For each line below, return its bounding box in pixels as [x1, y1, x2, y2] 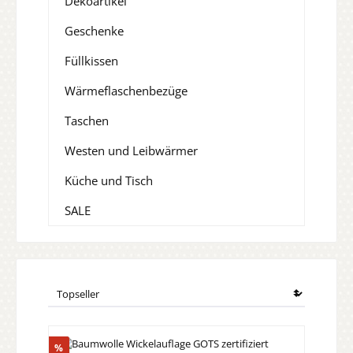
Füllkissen [65, 53, 118, 69]
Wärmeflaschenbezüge [65, 83, 188, 99]
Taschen [65, 113, 109, 129]
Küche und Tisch [65, 173, 153, 189]
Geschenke [65, 23, 124, 39]
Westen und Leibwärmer [65, 143, 198, 159]
